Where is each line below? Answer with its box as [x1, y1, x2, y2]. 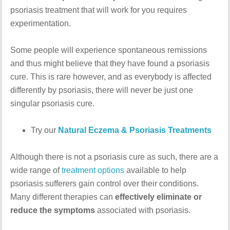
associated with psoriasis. [95, 206, 191, 215]
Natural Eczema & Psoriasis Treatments [58, 126, 212, 135]
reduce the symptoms [10, 206, 95, 215]
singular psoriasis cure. [10, 99, 95, 108]
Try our [31, 126, 59, 135]
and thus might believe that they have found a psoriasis [10, 59, 210, 68]
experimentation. [10, 19, 71, 28]
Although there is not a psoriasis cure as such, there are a [10, 152, 219, 161]
